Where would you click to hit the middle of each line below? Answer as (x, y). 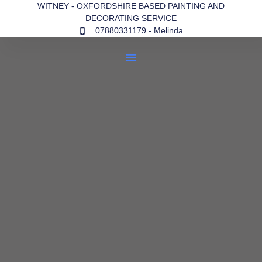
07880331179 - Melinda (139, 30)
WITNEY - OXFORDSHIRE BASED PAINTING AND (131, 6)
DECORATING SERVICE (131, 18)
